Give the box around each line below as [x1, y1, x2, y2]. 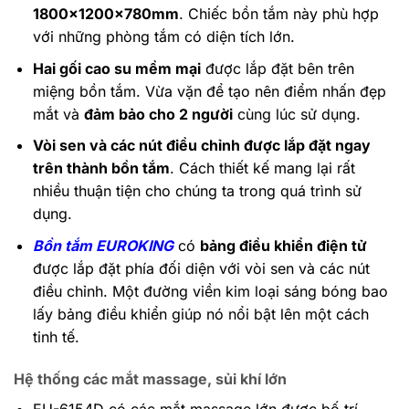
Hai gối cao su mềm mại [32, 58, 201, 78]
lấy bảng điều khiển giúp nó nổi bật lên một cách [32, 305, 369, 324]
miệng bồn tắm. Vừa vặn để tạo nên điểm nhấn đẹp [32, 81, 386, 100]
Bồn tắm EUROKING [32, 236, 173, 256]
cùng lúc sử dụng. [232, 104, 361, 123]
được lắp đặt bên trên [200, 58, 354, 78]
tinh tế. [32, 328, 79, 347]
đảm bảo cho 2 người [83, 104, 233, 123]
